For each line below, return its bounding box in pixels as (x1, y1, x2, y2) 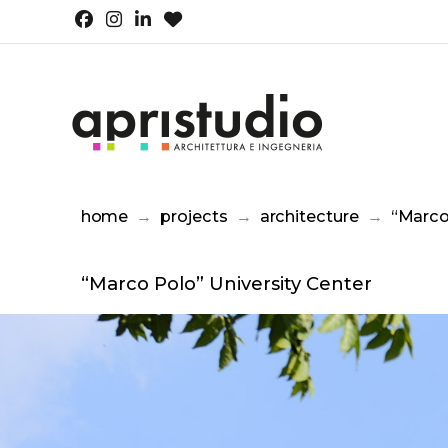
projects (160, 205, 228, 226)
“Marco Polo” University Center (80, 271, 372, 295)
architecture (259, 205, 359, 226)
